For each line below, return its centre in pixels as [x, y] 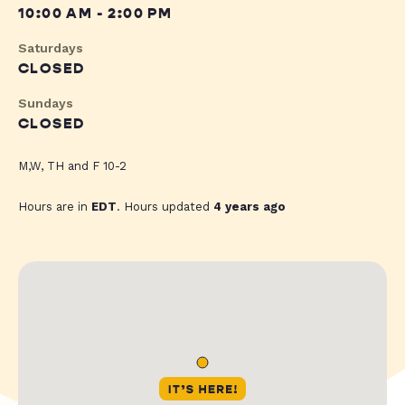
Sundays [46, 104]
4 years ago [250, 207]
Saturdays [51, 48]
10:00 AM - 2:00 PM [95, 14]
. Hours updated [165, 207]
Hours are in [55, 207]
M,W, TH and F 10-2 [72, 166]
